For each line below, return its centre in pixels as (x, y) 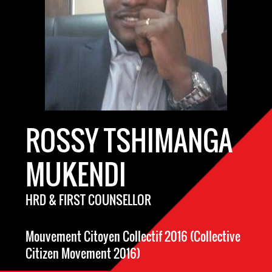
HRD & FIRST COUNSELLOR (88, 200)
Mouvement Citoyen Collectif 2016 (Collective (133, 236)
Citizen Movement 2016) (83, 253)
